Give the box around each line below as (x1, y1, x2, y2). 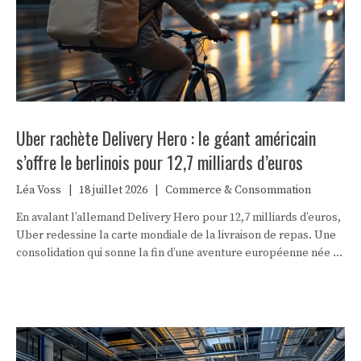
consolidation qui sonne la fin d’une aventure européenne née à (16, 245, 338, 260)
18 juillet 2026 (79, 182, 147, 197)
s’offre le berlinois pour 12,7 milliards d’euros (16, 148, 303, 175)
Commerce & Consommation (165, 182, 311, 197)
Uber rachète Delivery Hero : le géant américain (16, 124, 316, 151)
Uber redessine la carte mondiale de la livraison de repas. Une (16, 227, 336, 243)
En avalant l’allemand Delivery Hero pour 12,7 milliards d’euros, (16, 210, 341, 225)
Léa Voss (16, 182, 61, 197)
